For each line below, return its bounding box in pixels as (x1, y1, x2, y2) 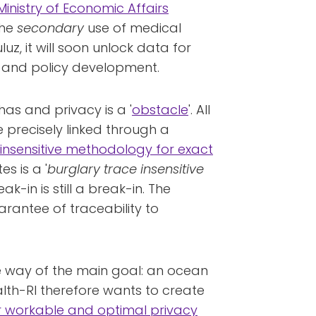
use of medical (84, 19, 181, 37)
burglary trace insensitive (47, 160, 204, 178)
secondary (17, 19, 84, 37)
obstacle (132, 101, 188, 119)
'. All (188, 101, 210, 119)
